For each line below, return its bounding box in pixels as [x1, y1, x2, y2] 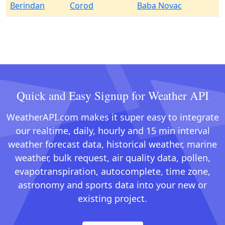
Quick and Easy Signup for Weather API [16, 87, 209, 103]
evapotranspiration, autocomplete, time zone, [15, 165, 210, 177]
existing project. [78, 192, 147, 204]
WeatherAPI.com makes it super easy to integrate [6, 111, 219, 123]
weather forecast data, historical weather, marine [8, 138, 217, 150]
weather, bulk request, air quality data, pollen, [15, 152, 210, 164]
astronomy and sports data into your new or [18, 179, 207, 191]
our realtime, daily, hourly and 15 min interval [15, 125, 210, 137]
